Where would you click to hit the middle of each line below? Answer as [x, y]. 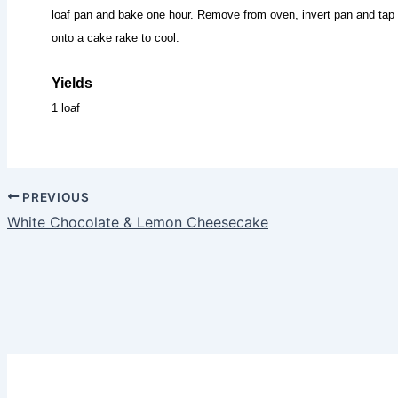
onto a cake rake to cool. [115, 37]
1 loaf [66, 107]
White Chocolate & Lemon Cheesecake [138, 223]
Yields [72, 83]
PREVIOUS [54, 197]
